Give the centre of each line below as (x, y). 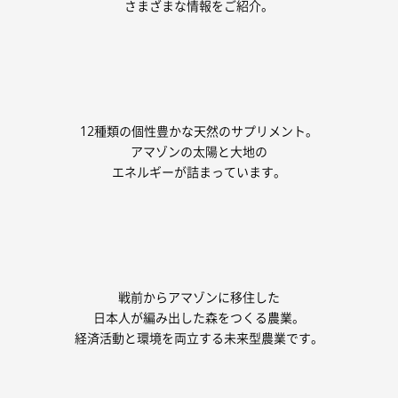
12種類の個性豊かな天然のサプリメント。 (199, 131)
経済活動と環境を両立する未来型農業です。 (199, 338)
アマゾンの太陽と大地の (199, 152)
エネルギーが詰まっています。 (199, 172)
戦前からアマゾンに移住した (199, 298)
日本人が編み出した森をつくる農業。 (199, 318)
